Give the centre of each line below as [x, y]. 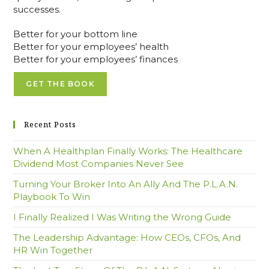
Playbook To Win [52, 196]
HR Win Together [53, 250]
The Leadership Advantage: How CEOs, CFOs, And [127, 237]
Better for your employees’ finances [96, 59]
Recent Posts [50, 124]
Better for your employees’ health [91, 46]
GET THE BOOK [60, 83]
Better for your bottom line [76, 34]
